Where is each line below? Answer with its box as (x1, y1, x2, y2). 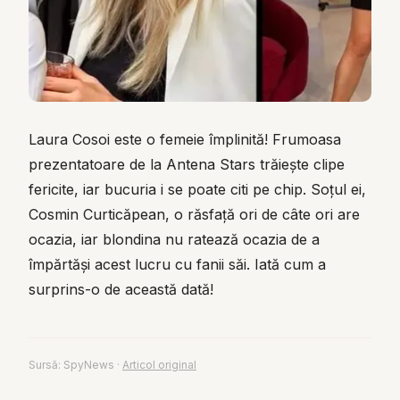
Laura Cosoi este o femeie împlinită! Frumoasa (29, 130, 341, 148)
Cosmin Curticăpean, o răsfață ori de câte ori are (29, 205, 360, 223)
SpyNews (63, 358, 114, 371)
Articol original (122, 358, 196, 371)
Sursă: (29, 358, 63, 371)
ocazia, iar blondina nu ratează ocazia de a (29, 230, 320, 248)
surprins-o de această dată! (29, 280, 213, 298)
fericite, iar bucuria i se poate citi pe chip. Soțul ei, (29, 180, 366, 198)
